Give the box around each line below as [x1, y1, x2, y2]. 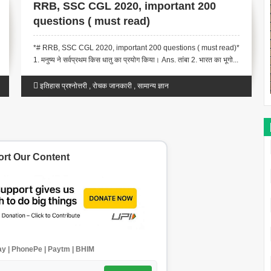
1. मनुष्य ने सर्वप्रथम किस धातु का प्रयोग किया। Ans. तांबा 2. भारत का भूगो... [33, 56, 239, 65]
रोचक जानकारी [93, 82, 132, 91]
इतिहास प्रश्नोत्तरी [40, 82, 88, 91]
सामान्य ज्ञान [137, 82, 169, 91]
